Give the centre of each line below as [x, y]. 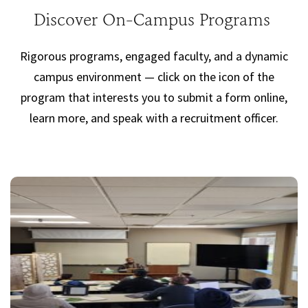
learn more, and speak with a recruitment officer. [154, 118]
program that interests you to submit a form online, [154, 98]
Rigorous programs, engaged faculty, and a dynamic [154, 56]
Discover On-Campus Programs [154, 22]
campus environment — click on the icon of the [154, 77]
